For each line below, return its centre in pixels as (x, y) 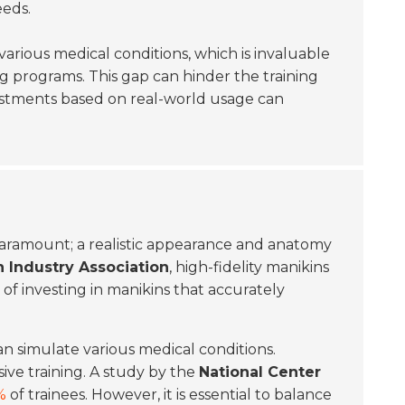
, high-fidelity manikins (249, 267)
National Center (260, 372)
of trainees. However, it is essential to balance (169, 395)
